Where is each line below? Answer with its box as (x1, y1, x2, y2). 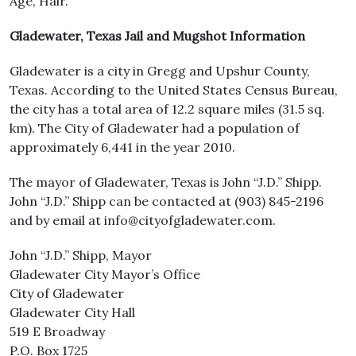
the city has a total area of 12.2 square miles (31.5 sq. (10, 101, 325, 117)
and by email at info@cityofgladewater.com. (10, 212, 276, 228)
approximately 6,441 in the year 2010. (10, 139, 235, 155)
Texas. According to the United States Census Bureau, (10, 82, 338, 98)
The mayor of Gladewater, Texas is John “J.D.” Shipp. (10, 174, 322, 190)
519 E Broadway (10, 323, 105, 339)
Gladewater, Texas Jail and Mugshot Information (10, 28, 305, 44)
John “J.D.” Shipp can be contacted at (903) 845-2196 (10, 193, 323, 209)
